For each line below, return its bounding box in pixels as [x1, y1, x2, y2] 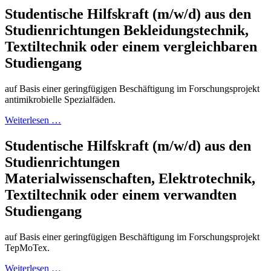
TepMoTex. [5, 242, 50, 253]
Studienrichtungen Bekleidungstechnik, [5, 22, 249, 39]
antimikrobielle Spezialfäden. [5, 94, 116, 105]
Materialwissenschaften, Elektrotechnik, [5, 171, 255, 186]
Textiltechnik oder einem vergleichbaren [5, 39, 257, 55]
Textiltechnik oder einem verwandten [5, 187, 237, 203]
